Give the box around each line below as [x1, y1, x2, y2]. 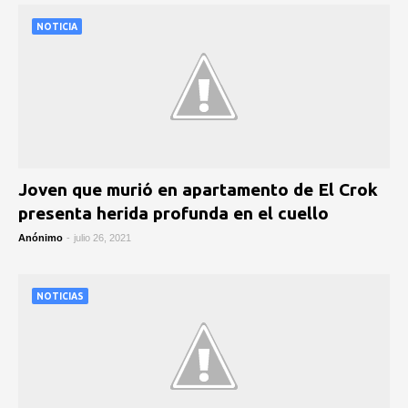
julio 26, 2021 [74, 232, 131, 243]
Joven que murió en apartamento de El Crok [18, 179, 378, 199]
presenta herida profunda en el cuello [18, 203, 329, 223]
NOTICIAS [36, 291, 84, 301]
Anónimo [18, 232, 63, 243]
